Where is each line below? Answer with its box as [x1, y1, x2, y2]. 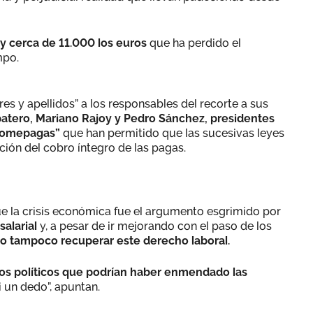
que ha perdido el [147, 36, 241, 50]
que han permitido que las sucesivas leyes [63, 126, 284, 140]
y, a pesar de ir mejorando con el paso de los [40, 219, 272, 233]
